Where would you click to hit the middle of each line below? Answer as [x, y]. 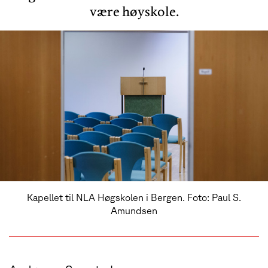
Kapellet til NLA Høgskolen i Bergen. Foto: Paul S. [134, 197]
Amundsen [134, 210]
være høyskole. [134, 11]
